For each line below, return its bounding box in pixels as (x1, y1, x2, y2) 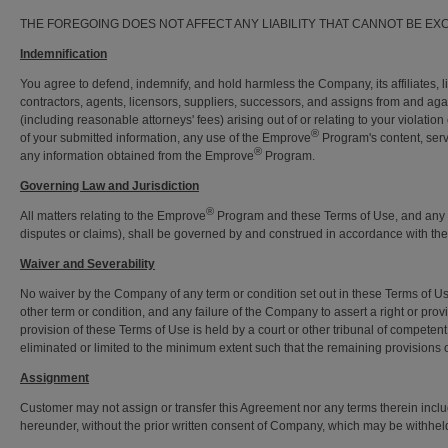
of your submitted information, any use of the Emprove (20, 131, 311, 145)
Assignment (20, 371, 89, 385)
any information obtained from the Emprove (20, 149, 254, 163)
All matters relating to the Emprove (20, 209, 206, 223)
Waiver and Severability (20, 257, 155, 271)
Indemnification (20, 47, 107, 61)
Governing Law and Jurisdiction (20, 179, 199, 193)
